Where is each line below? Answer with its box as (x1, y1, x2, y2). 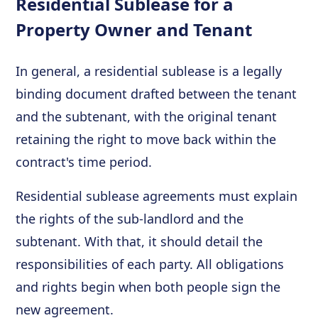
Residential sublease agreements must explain (16, 187, 298, 204)
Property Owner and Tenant (16, 18, 253, 41)
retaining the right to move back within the (16, 131, 277, 148)
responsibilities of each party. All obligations (16, 256, 285, 273)
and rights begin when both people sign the (16, 278, 281, 295)
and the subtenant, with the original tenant (16, 108, 278, 125)
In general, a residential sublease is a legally (16, 62, 283, 79)
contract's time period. (16, 153, 153, 170)
